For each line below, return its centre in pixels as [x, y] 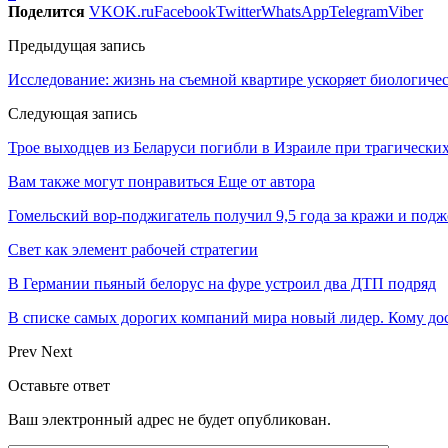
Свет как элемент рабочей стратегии [133, 249]
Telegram [358, 11]
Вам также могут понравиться [111, 181]
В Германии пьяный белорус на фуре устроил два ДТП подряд [222, 283]
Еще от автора [266, 181]
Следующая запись [72, 113]
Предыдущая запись [76, 45]
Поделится [46, 11]
